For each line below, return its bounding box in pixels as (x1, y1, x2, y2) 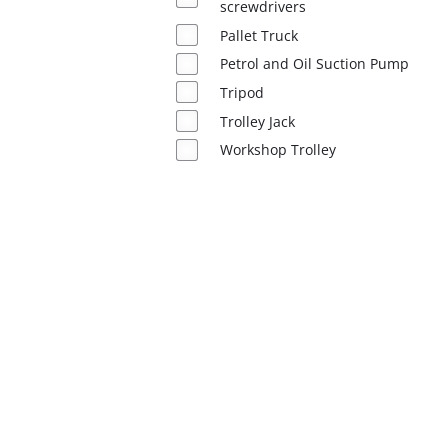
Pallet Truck (219, 25, 298, 45)
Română (59, 84, 97, 97)
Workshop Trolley (219, 140, 336, 160)
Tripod (219, 82, 264, 102)
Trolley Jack (219, 111, 295, 131)
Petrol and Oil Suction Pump (219, 54, 409, 74)
